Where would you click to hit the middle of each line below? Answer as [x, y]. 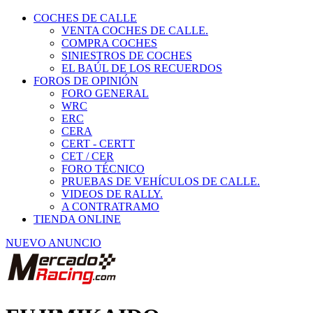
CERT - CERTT [98, 126]
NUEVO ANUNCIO [53, 225]
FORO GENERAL [105, 76]
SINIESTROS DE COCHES [127, 38]
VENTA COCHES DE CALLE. [135, 13]
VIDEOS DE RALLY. [112, 176]
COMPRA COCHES [109, 26]
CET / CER [88, 139]
